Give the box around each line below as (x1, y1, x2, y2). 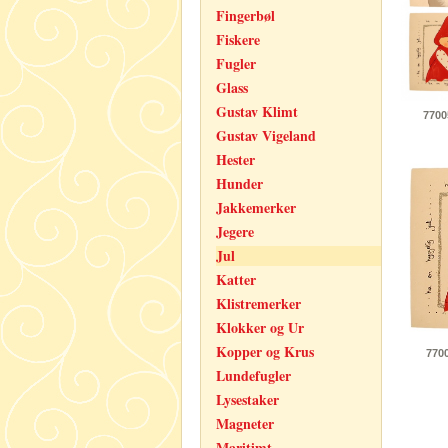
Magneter (216, 413, 274, 434)
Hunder (216, 173, 263, 194)
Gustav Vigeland (216, 125, 316, 146)
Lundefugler (216, 365, 291, 386)
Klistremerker (216, 293, 301, 314)
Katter (216, 269, 256, 290)
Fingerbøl (216, 5, 275, 26)
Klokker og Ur (216, 317, 304, 338)
